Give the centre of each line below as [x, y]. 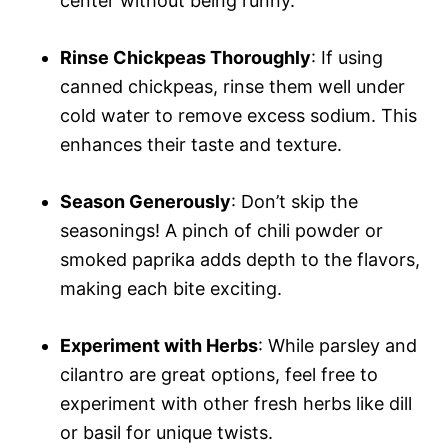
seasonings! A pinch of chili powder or [221, 230]
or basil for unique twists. [166, 432]
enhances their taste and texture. [201, 144]
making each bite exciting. [171, 288]
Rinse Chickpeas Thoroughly [185, 57]
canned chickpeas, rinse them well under [232, 86]
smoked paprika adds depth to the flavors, [240, 259]
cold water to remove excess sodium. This [238, 115]
